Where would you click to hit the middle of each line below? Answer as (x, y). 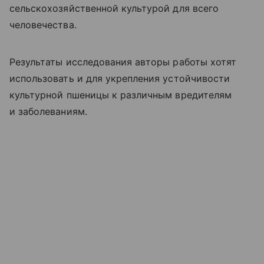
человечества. (43, 24)
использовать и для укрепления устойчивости (120, 78)
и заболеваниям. (48, 111)
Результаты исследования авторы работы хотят (123, 62)
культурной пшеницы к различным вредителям (121, 95)
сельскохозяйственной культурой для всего (114, 8)
